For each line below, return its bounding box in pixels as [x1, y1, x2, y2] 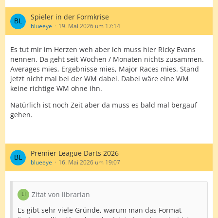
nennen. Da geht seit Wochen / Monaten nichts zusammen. [10, 54, 204, 64]
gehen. [10, 110, 33, 119]
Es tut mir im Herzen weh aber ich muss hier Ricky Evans [10, 45, 196, 54]
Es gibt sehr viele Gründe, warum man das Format [18, 205, 182, 215]
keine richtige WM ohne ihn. [10, 84, 102, 93]
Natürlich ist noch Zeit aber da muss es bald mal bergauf [10, 100, 197, 109]
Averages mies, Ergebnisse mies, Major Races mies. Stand [10, 64, 199, 73]
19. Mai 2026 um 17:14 [58, 22, 120, 30]
